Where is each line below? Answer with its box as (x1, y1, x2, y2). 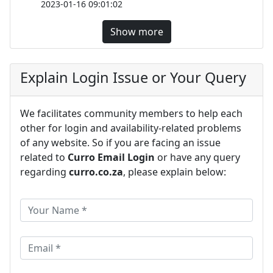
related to (20, 150, 68, 164)
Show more (110, 24, 163, 38)
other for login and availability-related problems (20, 121, 241, 135)
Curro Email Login (68, 150, 155, 164)
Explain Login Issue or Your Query (20, 67, 246, 87)
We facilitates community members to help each (20, 106, 243, 120)
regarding (20, 165, 69, 179)
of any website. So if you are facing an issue (20, 135, 221, 149)
